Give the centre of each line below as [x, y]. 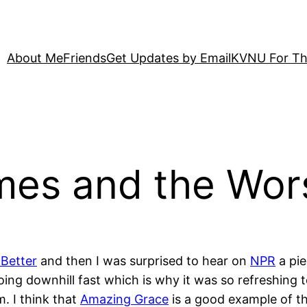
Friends [85, 58]
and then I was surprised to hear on [144, 261]
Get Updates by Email [169, 58]
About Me [35, 58]
